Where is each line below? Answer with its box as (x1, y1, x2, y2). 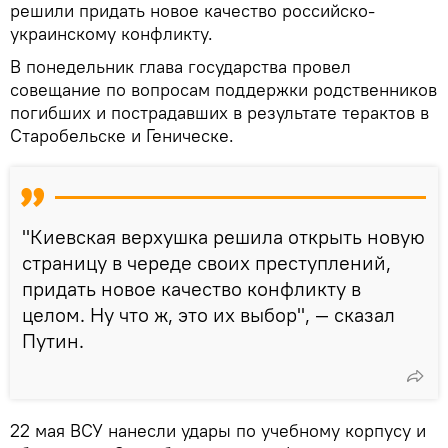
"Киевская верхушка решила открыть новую (22, 224, 425, 250)
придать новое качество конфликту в (22, 276, 361, 302)
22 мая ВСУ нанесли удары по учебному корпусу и (10, 419, 426, 443)
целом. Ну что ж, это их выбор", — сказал (22, 302, 395, 328)
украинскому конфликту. (10, 22, 213, 46)
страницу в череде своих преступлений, (22, 250, 391, 276)
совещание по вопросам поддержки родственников (10, 78, 437, 102)
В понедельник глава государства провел (10, 55, 351, 79)
